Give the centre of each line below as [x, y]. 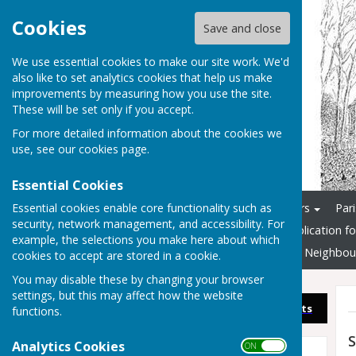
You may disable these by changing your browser [138, 279]
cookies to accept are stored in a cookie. [116, 255]
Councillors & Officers [254, 208]
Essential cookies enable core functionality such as [142, 207]
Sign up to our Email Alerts [242, 309]
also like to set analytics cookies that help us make [142, 78]
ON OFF [262, 345]
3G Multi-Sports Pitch [205, 252]
